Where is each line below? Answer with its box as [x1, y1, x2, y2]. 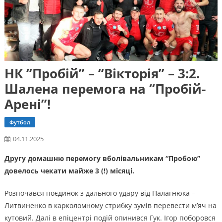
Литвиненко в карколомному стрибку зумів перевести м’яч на [4, 201, 217, 211]
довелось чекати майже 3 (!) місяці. [4, 166, 134, 176]
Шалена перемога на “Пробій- [4, 80, 206, 98]
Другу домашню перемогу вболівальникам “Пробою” [4, 154, 200, 164]
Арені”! [4, 95, 51, 113]
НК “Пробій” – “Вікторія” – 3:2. [4, 64, 200, 83]
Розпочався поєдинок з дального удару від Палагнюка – [4, 188, 195, 198]
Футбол [9, 118, 30, 126]
